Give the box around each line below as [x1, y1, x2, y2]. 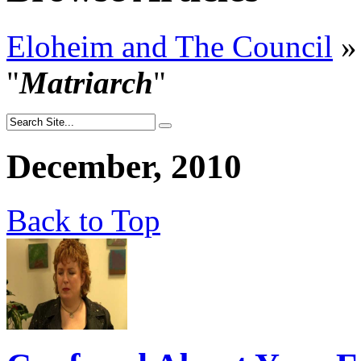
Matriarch [19, 64, 153, 100]
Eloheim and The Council [6, 28, 333, 64]
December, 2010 [6, 147, 242, 185]
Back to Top [6, 202, 160, 238]
